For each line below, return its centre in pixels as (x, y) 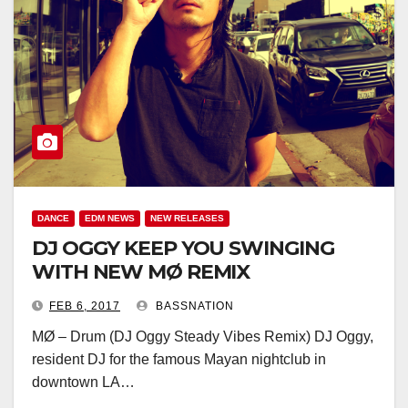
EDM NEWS (110, 218)
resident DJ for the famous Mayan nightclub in (179, 359)
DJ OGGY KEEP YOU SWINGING (183, 248)
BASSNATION (193, 306)
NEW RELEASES (187, 218)
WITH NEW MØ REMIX (141, 272)
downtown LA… (83, 382)
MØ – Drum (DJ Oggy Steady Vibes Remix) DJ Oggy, (203, 337)
